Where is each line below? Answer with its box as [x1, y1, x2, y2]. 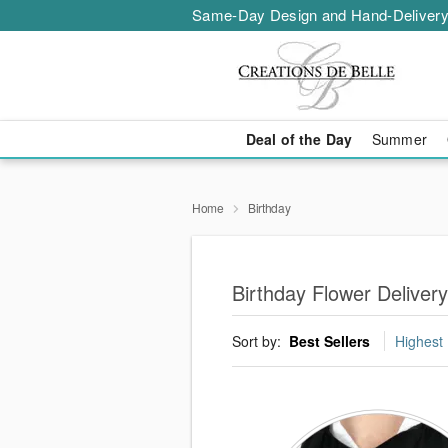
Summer [372, 129, 427, 149]
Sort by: [232, 331, 285, 352]
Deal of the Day [245, 129, 352, 149]
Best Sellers [289, 331, 370, 352]
